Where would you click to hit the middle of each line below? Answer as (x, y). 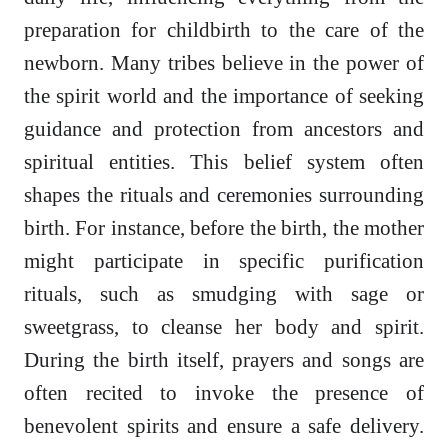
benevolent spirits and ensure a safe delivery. (224, 426)
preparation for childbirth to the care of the (224, 30)
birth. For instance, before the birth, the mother (224, 228)
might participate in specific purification (224, 261)
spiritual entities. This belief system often (224, 162)
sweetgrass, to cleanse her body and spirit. (224, 327)
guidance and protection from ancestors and (224, 129)
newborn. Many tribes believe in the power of (224, 63)
